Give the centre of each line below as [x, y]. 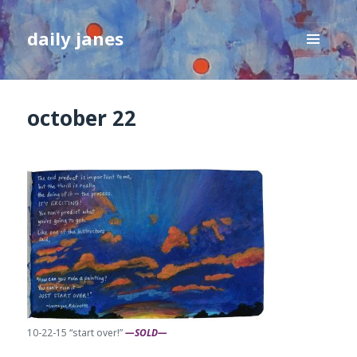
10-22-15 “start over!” [76, 333]
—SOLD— [147, 333]
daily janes [76, 39]
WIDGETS [320, 89]
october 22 [82, 118]
